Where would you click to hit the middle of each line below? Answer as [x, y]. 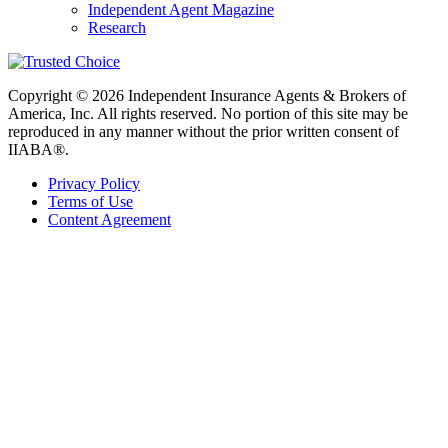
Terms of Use [90, 202]
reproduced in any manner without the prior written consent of [203, 132]
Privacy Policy [94, 184]
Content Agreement [109, 220]
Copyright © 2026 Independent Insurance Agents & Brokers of [207, 96]
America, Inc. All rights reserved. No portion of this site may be [208, 114]
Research [117, 28]
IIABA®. [38, 150]
